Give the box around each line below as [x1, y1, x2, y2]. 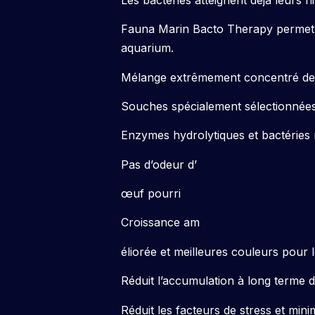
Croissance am [121, 215, 200, 230]
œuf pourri [121, 186, 181, 201]
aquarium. [121, 41, 174, 56]
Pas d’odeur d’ [121, 157, 197, 172]
